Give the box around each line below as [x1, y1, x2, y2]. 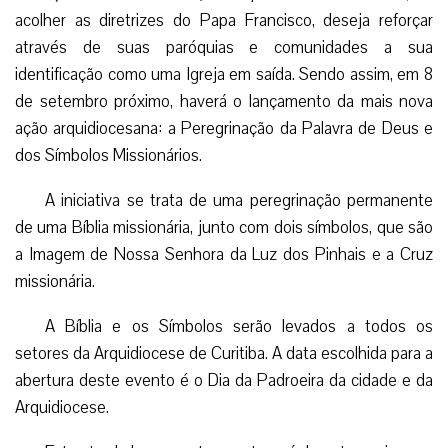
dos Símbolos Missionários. [15, 143, 202, 167]
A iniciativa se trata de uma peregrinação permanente [45, 188, 433, 212]
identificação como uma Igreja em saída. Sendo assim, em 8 [15, 62, 433, 86]
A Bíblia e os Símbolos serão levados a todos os [45, 314, 433, 338]
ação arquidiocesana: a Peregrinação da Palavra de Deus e [15, 116, 433, 140]
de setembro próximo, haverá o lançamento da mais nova [15, 89, 433, 113]
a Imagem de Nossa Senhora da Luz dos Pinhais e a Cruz [15, 242, 433, 266]
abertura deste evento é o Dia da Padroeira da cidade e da [15, 368, 433, 392]
